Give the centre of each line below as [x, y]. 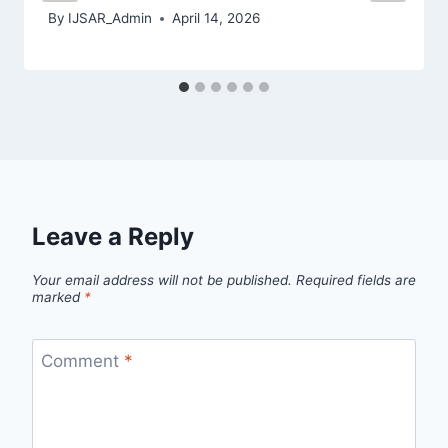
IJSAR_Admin [110, 18]
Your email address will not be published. [162, 280]
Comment [82, 360]
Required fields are [356, 280]
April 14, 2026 [216, 18]
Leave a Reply [113, 237]
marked [58, 297]
